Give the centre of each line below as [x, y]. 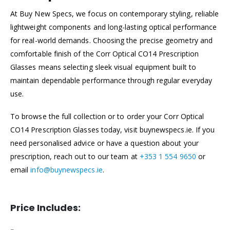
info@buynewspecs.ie [66, 170]
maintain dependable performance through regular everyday [111, 80]
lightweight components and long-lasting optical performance [114, 27]
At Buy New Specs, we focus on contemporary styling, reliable [115, 13]
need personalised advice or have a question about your [104, 143]
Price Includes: [45, 207]
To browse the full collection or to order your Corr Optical [107, 117]
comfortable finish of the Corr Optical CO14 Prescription [104, 53]
